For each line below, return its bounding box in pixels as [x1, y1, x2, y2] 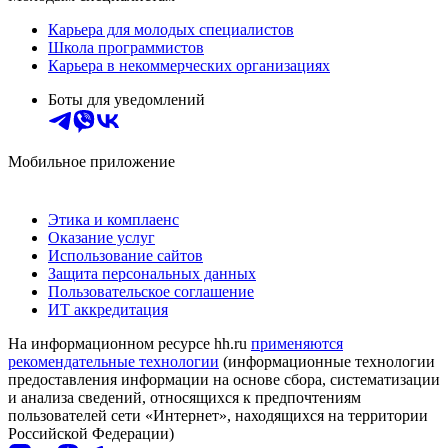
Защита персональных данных [48, 264, 256, 282]
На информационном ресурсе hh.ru [8, 334, 251, 352]
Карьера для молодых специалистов [48, 20, 294, 38]
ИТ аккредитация [48, 300, 168, 318]
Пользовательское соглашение [48, 282, 254, 300]
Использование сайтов [48, 246, 203, 264]
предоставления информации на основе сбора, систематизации [8, 370, 440, 388]
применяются [251, 334, 343, 352]
